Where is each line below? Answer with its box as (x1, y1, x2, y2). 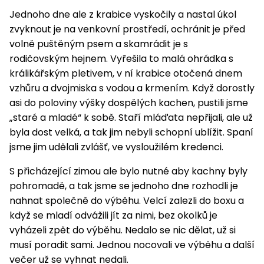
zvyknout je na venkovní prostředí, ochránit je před (9, 22, 245, 37)
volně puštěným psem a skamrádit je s (9, 37, 188, 51)
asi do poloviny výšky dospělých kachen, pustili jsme (9, 96, 248, 110)
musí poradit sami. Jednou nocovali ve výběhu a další (9, 238, 255, 252)
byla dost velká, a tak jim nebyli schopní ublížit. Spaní (9, 126, 253, 140)
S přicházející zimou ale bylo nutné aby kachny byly (9, 164, 247, 179)
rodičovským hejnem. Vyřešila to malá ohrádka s (9, 52, 233, 66)
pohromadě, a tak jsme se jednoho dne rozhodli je (9, 179, 238, 193)
